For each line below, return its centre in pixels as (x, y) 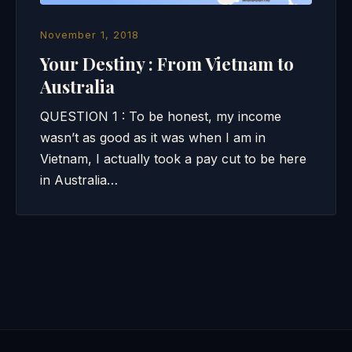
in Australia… (79, 180)
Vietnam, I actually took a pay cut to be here (173, 159)
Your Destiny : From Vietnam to (167, 64)
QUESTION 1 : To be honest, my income (161, 116)
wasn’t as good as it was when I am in (153, 137)
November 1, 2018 (90, 35)
